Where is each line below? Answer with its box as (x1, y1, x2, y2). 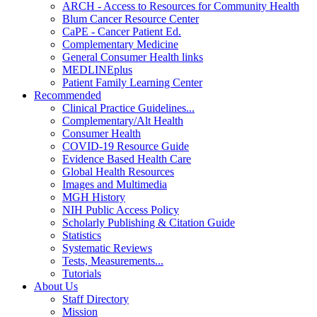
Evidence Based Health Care (62, 153, 191, 165)
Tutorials (62, 267, 101, 279)
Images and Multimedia (62, 178, 167, 190)
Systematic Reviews (62, 242, 152, 254)
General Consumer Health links (62, 51, 203, 63)
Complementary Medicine (62, 38, 178, 50)
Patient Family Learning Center (62, 76, 202, 88)
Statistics (62, 229, 101, 241)
